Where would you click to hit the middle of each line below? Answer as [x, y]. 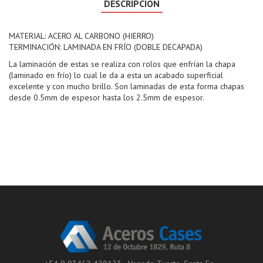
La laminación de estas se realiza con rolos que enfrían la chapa [122, 64]
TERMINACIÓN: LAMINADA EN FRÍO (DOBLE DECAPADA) [106, 47]
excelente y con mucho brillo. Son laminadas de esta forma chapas [127, 86]
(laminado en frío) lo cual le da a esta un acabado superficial [116, 75]
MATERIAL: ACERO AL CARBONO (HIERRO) [81, 36]
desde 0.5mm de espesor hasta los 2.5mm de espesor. [107, 97]
